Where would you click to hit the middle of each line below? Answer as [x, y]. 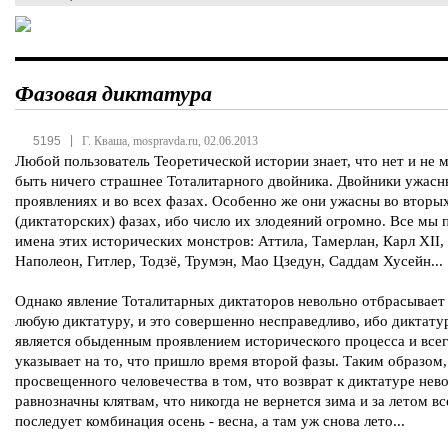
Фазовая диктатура [113, 92]
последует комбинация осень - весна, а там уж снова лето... [210, 421]
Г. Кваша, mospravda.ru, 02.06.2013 [170, 141]
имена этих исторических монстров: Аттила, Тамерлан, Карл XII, [229, 241]
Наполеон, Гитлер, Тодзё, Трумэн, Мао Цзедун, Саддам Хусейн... [229, 261]
